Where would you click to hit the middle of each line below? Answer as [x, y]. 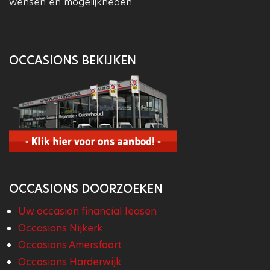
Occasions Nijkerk [60, 228]
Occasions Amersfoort [70, 245]
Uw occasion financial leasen [87, 211]
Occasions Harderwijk [70, 262]
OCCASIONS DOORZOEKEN [86, 189]
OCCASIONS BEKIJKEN [73, 60]
